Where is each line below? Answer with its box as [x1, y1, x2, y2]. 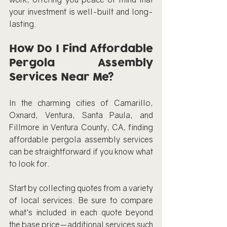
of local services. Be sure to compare [9, 195, 153, 205]
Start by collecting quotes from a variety [9, 182, 153, 193]
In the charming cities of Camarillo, [9, 97, 153, 108]
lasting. [9, 18, 36, 29]
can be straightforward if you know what [9, 146, 153, 157]
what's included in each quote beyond [9, 207, 153, 217]
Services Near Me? [9, 69, 113, 85]
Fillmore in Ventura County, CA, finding [9, 122, 153, 132]
